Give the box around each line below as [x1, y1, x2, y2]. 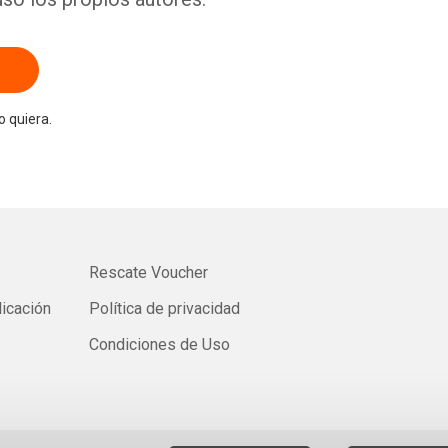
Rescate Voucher [88, 263, 208, 282]
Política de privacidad [88, 299, 240, 318]
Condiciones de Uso [88, 335, 230, 354]
